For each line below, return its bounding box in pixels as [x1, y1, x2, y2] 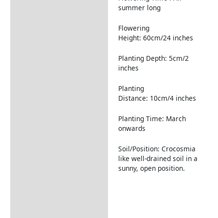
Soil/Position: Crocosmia [118, 144, 196, 153]
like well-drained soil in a [118, 153, 198, 163]
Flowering [118, 23, 149, 33]
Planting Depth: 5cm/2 [118, 54, 189, 63]
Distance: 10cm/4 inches [118, 93, 196, 103]
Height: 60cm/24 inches [118, 33, 193, 43]
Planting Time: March [118, 113, 186, 123]
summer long [118, 3, 161, 13]
